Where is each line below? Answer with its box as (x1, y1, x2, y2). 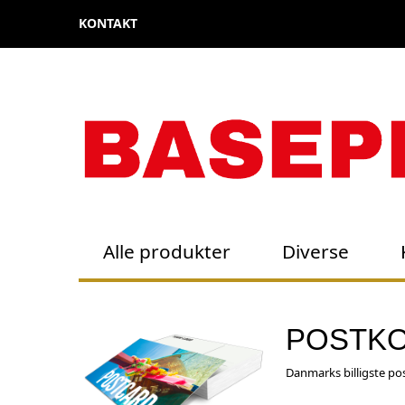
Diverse (282, 238, 350, 264)
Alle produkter (103, 238, 231, 264)
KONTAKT (79, 14, 137, 32)
